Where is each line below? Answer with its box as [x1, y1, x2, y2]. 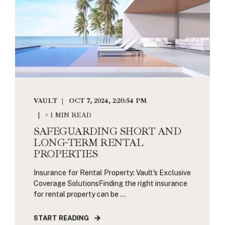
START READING [33, 214, 89, 222]
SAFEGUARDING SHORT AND [33, 125, 181, 138]
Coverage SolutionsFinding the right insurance [33, 179, 188, 188]
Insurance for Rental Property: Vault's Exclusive [33, 168, 191, 177]
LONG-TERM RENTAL [33, 136, 144, 149]
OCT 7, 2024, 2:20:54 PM [69, 96, 147, 105]
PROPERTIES [33, 147, 98, 161]
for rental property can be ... [33, 190, 126, 198]
